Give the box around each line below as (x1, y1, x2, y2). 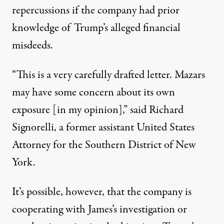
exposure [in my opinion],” (12, 102, 130, 118)
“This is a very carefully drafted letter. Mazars (12, 67, 205, 83)
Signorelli (12, 119, 54, 136)
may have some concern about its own (12, 84, 175, 101)
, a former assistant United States (54, 119, 194, 136)
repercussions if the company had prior (12, 2, 179, 19)
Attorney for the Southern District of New (12, 137, 196, 153)
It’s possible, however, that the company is (12, 184, 191, 200)
